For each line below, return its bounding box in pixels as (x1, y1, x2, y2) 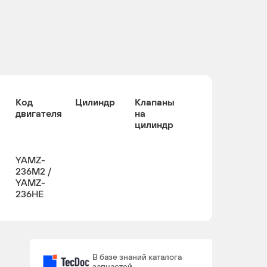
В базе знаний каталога (92, 252, 182, 262)
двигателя (15, 108, 62, 119)
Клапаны (135, 97, 175, 107)
